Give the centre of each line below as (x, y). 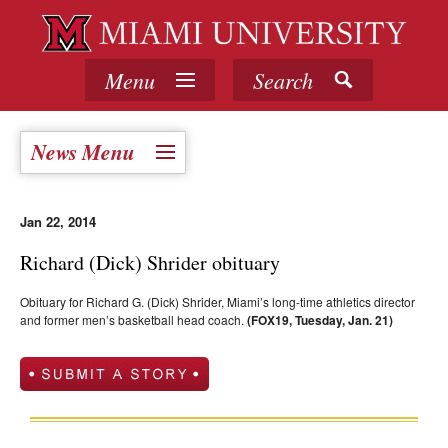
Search (282, 80)
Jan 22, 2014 (58, 222)
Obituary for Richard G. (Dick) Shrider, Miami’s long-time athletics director (217, 302)
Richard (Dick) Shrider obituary (150, 263)
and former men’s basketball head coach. (133, 320)
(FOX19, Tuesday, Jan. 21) (320, 320)
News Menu (83, 152)
